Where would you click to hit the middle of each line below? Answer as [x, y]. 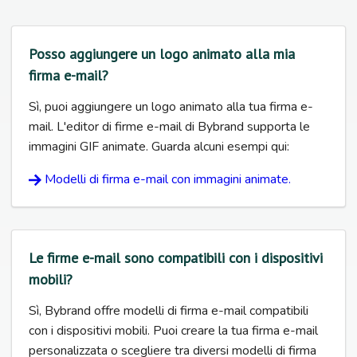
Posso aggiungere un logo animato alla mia [162, 53]
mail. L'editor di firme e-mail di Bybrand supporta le [169, 126]
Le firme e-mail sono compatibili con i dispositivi [176, 257]
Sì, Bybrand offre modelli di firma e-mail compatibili [169, 310]
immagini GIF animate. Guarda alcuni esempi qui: [159, 146]
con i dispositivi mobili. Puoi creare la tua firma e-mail [173, 330]
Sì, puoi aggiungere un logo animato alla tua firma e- [171, 106]
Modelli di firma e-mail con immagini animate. [168, 179]
